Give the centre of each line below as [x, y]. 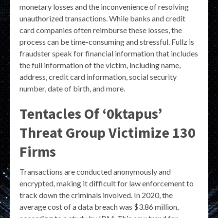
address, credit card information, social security [98, 76]
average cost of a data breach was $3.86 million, [99, 206]
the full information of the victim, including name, [100, 65]
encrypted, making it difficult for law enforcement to [107, 183]
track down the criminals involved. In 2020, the [96, 195]
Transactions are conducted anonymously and [95, 171]
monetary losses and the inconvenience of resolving [104, 6]
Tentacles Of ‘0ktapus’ [91, 113]
